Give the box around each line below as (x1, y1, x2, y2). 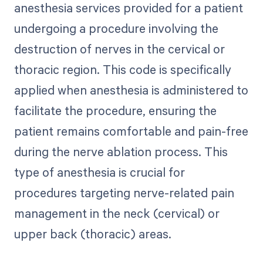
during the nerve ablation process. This (14, 143, 228, 160)
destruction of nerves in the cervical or (14, 41, 225, 58)
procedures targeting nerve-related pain (14, 184, 234, 201)
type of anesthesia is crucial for (14, 164, 185, 181)
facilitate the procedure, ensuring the (14, 102, 217, 119)
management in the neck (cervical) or (14, 205, 220, 222)
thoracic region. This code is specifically (14, 61, 231, 78)
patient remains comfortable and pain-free (14, 123, 248, 140)
